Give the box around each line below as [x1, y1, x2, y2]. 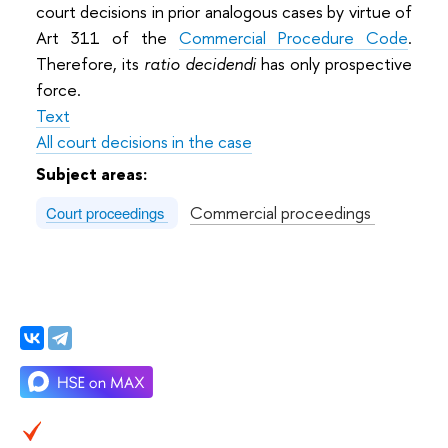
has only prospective [256, 51, 412, 75]
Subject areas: [36, 161, 151, 185]
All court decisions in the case [36, 129, 252, 153]
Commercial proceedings [190, 200, 375, 224]
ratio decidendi [144, 51, 256, 75]
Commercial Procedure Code [179, 25, 408, 49]
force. [36, 77, 81, 101]
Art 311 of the [36, 25, 179, 49]
